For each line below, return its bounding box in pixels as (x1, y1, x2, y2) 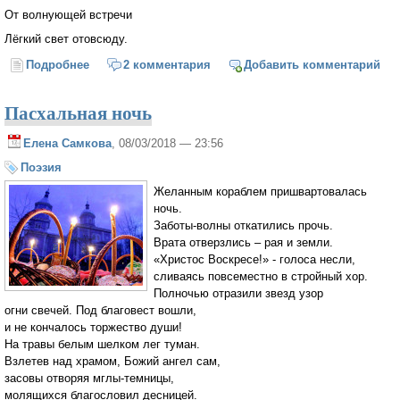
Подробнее (26, 57, 90, 71)
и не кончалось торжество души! (4, 320, 182, 334)
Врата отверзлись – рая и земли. (154, 235, 333, 249)
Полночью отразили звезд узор (154, 286, 323, 300)
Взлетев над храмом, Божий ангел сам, (4, 354, 221, 368)
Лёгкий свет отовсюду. (4, 31, 128, 46)
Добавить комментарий (244, 57, 381, 71)
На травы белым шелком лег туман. (4, 337, 200, 351)
